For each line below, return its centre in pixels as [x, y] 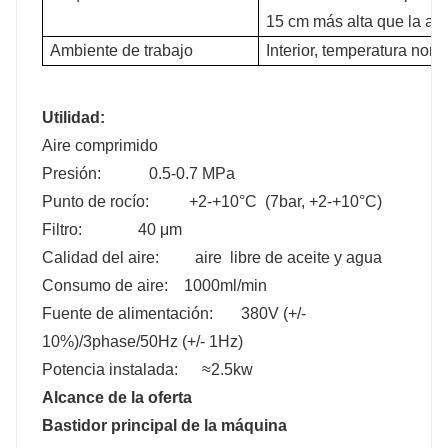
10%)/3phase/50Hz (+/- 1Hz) [142, 341]
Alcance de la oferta [117, 397]
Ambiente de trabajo [121, 50]
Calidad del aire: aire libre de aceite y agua [212, 257]
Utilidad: [73, 117]
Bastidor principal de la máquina [222, 425]
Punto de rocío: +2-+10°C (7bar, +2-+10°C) [212, 201]
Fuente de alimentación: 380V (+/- [174, 313]
